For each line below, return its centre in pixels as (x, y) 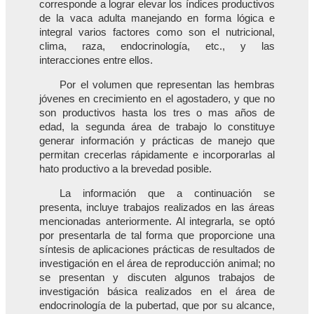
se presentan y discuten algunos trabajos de (157, 277)
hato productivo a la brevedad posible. (125, 169)
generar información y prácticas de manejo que (157, 141)
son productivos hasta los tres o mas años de (157, 113)
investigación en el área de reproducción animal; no (157, 263)
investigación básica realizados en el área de (157, 291)
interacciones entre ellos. (96, 61)
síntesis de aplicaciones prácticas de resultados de (157, 249)
